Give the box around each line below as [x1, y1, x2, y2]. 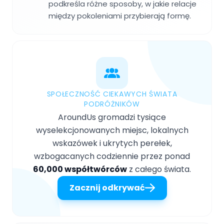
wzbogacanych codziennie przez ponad [34, 150, 190, 162]
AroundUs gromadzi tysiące [58, 111, 166, 123]
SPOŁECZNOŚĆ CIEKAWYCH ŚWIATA [46, 89, 177, 99]
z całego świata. [127, 163, 191, 175]
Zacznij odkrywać [69, 182, 145, 194]
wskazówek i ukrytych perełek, [52, 137, 172, 149]
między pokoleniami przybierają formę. [48, 10, 191, 21]
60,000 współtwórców [33, 163, 127, 175]
